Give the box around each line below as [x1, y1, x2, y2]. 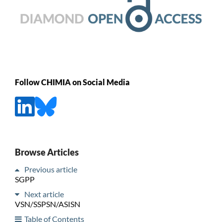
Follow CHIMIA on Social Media [14, 77, 130, 87]
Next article [24, 189, 64, 199]
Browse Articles [14, 146, 79, 158]
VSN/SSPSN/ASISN [14, 199, 80, 209]
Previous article [24, 164, 77, 174]
